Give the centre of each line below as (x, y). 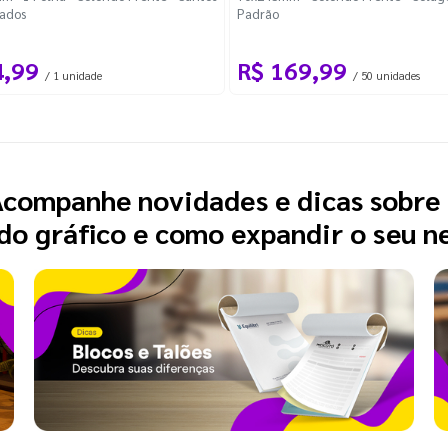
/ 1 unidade (73, 76)
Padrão (258, 14)
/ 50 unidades (386, 76)
